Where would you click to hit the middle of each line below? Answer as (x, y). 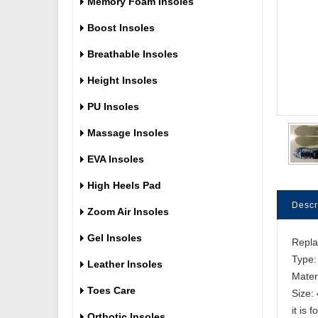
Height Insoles (122, 80)
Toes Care (111, 290)
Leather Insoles (125, 264)
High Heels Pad (124, 185)
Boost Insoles (121, 28)
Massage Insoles (128, 133)
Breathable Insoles (133, 54)
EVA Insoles (116, 159)
